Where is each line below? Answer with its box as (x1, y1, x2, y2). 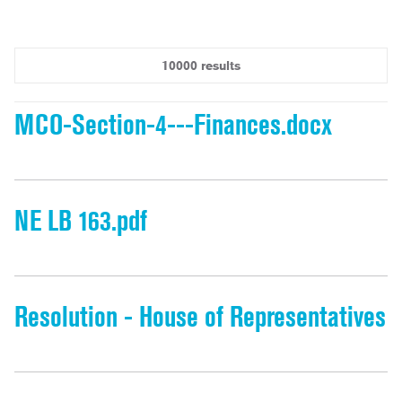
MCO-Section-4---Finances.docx (14, 108, 332, 142)
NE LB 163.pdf (14, 204, 147, 238)
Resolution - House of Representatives (14, 300, 386, 334)
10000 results (162, 57, 240, 74)
